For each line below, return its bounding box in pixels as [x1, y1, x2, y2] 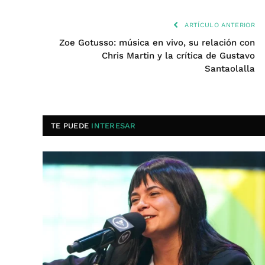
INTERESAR [91, 121, 136, 130]
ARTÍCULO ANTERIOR [182, 21, 255, 29]
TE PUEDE [51, 121, 92, 130]
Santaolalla [205, 63, 255, 74]
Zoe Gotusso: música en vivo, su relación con [59, 37, 255, 48]
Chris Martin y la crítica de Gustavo [102, 50, 255, 61]
